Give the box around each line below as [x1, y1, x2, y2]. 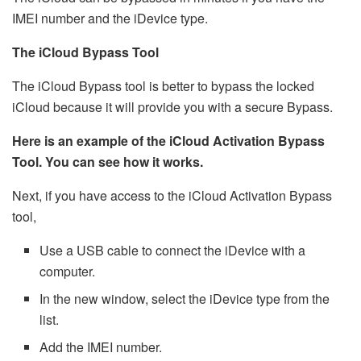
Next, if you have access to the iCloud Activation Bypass [12, 185, 332, 205]
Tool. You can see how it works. [12, 151, 203, 171]
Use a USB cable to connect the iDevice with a [39, 240, 306, 259]
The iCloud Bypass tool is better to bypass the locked [12, 76, 314, 95]
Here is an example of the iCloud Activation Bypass [12, 131, 325, 150]
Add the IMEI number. [39, 337, 163, 356]
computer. [39, 261, 96, 280]
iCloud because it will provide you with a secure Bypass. [12, 97, 333, 116]
